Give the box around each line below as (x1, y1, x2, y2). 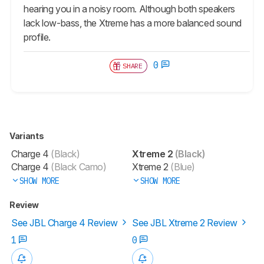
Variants (9, 130, 45, 141)
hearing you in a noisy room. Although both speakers (24, 2, 235, 15)
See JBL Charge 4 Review (11, 216, 120, 229)
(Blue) (168, 160, 196, 173)
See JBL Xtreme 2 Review (132, 216, 240, 229)
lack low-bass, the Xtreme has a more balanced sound (24, 16, 242, 29)
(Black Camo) (48, 160, 107, 173)
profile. (24, 31, 51, 43)
